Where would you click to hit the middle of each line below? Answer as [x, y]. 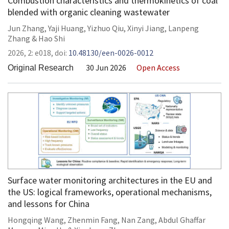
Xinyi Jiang [146, 28]
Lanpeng [184, 28]
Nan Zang [138, 220]
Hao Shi [52, 38]
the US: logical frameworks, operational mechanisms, [110, 192]
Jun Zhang [26, 28]
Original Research [41, 68]
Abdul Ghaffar [182, 220]
